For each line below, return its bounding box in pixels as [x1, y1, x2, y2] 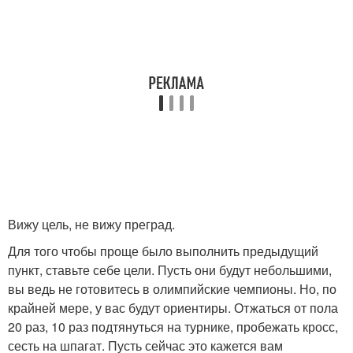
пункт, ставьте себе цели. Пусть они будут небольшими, [8, 261, 332, 280]
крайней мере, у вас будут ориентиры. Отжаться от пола [8, 299, 338, 318]
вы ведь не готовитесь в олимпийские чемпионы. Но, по [8, 280, 336, 299]
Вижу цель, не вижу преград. [8, 215, 175, 234]
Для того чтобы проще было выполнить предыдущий [8, 242, 318, 261]
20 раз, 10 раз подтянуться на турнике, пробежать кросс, [8, 318, 338, 336]
